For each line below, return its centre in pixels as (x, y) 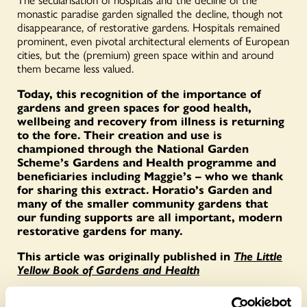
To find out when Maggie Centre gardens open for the (142, 294)
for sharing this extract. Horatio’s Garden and (145, 189)
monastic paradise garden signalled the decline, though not (150, 13)
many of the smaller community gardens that (143, 202)
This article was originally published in (125, 255)
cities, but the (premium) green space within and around (146, 54)
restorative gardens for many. (100, 230)
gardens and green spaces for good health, (134, 107)
